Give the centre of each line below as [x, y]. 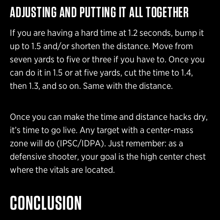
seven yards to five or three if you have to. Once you [107, 59]
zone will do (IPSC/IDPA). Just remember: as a [96, 143]
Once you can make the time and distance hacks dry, [109, 117]
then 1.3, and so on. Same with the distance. [91, 86]
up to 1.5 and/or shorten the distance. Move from [101, 46]
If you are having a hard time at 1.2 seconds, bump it [107, 33]
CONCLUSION [46, 203]
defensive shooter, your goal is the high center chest [108, 157]
